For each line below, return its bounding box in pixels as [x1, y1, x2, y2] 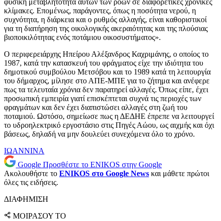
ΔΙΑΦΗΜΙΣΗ [4, 195, 48, 204]
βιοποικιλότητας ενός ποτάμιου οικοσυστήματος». [4, 33, 161, 42]
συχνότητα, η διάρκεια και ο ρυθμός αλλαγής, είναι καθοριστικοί [4, 15, 207, 24]
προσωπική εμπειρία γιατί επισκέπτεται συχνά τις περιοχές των [4, 94, 201, 103]
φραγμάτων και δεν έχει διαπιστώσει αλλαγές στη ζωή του [4, 103, 187, 112]
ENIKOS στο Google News [59, 169, 149, 178]
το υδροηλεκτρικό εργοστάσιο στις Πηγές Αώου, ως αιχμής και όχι [4, 121, 214, 130]
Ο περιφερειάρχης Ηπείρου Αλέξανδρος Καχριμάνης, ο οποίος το [4, 50, 209, 59]
